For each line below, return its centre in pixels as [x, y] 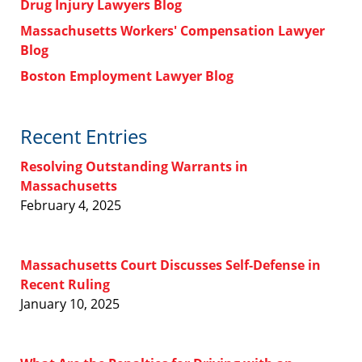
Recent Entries [84, 137]
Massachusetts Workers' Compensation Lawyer [173, 31]
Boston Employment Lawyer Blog [127, 76]
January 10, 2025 [70, 304]
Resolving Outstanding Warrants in [134, 167]
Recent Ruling [65, 285]
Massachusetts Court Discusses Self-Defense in [170, 265]
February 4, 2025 [71, 206]
